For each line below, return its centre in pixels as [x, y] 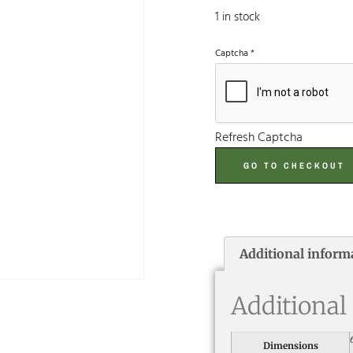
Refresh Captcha [259, 137]
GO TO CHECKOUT [294, 165]
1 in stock [238, 17]
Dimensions [290, 345]
